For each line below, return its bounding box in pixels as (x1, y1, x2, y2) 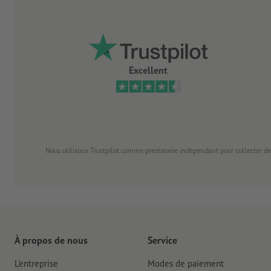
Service (148, 234, 177, 247)
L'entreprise (15, 258, 58, 270)
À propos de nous (15, 234, 88, 247)
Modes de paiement (148, 258, 224, 270)
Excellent (129, 64, 168, 77)
